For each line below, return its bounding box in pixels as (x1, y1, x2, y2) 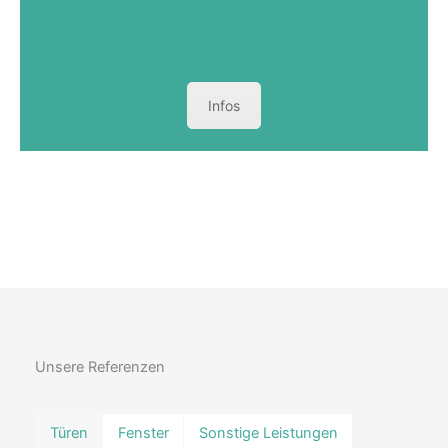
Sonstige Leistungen (198, 423, 338, 442)
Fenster (117, 423, 169, 442)
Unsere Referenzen (35, 357, 165, 376)
